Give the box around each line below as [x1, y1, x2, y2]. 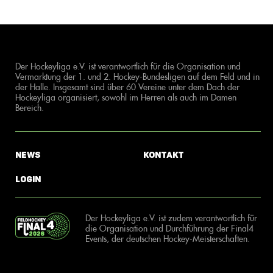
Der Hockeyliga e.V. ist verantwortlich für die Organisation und [15, 60, 241, 72]
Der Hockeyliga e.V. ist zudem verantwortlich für [85, 211, 257, 224]
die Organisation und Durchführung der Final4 [85, 222, 253, 234]
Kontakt [143, 149, 184, 160]
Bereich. [15, 101, 44, 113]
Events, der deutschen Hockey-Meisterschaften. [85, 232, 250, 244]
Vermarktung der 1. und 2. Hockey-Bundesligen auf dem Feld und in [15, 70, 260, 82]
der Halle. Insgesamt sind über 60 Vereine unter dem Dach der [15, 80, 239, 93]
